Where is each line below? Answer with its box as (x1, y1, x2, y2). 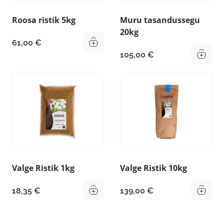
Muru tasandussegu (120, 14, 200, 25)
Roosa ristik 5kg (12, 14, 75, 25)
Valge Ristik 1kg (12, 162, 74, 174)
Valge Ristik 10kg (120, 162, 187, 174)
